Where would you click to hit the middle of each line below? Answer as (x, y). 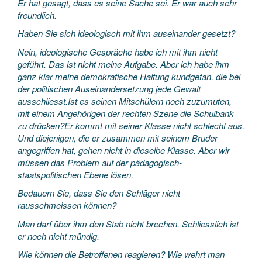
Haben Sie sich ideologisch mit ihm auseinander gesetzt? (126, 33)
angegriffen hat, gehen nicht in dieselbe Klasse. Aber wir (124, 150)
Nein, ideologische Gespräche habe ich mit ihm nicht (118, 51)
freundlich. (37, 15)
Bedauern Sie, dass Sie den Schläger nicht (99, 193)
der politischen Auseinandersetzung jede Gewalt (109, 88)
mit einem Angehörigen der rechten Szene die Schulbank (126, 113)
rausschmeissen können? (67, 205)
